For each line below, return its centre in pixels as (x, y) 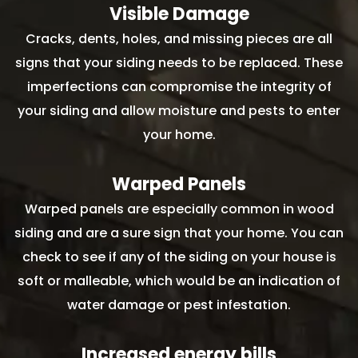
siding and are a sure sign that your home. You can (179, 233)
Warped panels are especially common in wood (179, 209)
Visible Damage (179, 14)
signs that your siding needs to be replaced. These (179, 63)
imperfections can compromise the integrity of (179, 87)
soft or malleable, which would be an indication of (179, 281)
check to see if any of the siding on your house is (179, 257)
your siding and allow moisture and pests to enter (179, 111)
